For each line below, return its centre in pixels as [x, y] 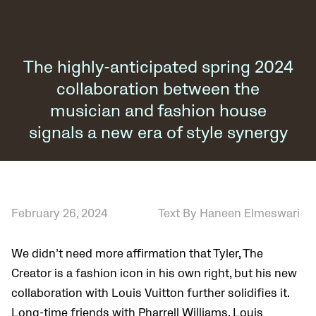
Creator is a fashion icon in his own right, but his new [154, 274]
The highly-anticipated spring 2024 [158, 68]
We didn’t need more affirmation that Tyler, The [137, 254]
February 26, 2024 [60, 214]
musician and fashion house [158, 111]
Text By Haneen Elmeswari [229, 214]
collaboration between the [158, 90]
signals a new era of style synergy [158, 133]
